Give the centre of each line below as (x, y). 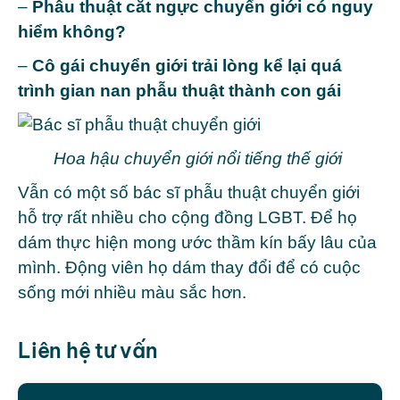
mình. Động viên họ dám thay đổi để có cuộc (189, 268)
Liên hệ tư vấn (88, 351)
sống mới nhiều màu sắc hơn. (132, 293)
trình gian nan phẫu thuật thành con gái (179, 91)
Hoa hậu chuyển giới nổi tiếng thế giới (200, 159)
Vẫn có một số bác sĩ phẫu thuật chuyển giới (189, 193)
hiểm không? (72, 32)
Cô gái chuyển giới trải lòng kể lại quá (187, 66)
